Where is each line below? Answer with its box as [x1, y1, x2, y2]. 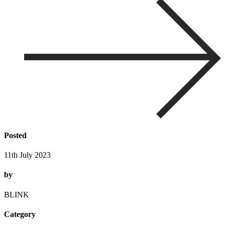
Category [4, 209, 36, 218]
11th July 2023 [4, 151, 51, 160]
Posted [4, 131, 27, 140]
